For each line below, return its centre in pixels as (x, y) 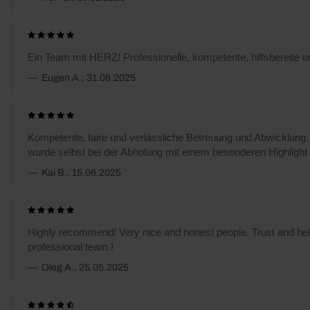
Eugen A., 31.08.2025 (88, 77)
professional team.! (71, 246)
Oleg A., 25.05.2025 (84, 267)
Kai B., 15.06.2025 (80, 172)
